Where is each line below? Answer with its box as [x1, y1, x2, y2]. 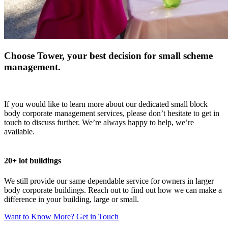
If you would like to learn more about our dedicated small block [4, 100, 208, 109]
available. [4, 127, 35, 136]
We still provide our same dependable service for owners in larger [4, 176, 214, 185]
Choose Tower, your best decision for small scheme [4, 50, 213, 62]
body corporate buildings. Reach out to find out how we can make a [4, 185, 222, 194]
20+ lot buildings [4, 156, 61, 165]
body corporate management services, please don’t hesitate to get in [4, 109, 219, 118]
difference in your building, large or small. [4, 194, 139, 204]
